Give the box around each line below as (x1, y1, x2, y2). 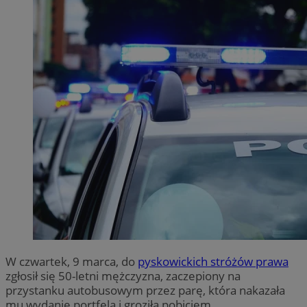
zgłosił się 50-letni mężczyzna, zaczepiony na (5, 267, 241, 284)
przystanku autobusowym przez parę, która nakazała (5, 282, 285, 298)
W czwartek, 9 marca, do (5, 253, 138, 269)
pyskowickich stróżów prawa (138, 253, 288, 269)
